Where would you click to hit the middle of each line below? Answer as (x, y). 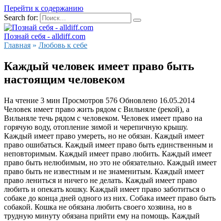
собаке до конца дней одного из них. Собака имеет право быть (110, 198)
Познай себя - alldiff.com (45, 36)
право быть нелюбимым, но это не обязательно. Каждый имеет (110, 162)
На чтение (21, 100)
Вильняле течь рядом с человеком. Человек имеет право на (103, 118)
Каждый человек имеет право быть (99, 66)
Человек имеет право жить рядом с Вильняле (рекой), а (97, 109)
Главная (17, 45)
